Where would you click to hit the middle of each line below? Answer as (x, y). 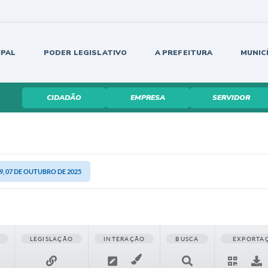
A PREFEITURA (184, 53)
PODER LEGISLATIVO (85, 53)
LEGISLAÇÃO (51, 239)
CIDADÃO (64, 98)
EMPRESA (147, 98)
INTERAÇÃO (124, 239)
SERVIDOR (231, 98)
